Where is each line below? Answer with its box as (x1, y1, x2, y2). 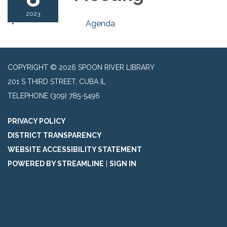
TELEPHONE (8, 92, 48, 100)
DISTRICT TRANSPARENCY (8, 131, 102, 140)
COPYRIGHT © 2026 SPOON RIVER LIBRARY (8, 63, 155, 72)
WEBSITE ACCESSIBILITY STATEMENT (8, 145, 142, 154)
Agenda (86, 19, 115, 29)
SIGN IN (109, 160, 136, 168)
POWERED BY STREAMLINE (8, 160, 104, 168)
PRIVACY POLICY (8, 117, 66, 126)
